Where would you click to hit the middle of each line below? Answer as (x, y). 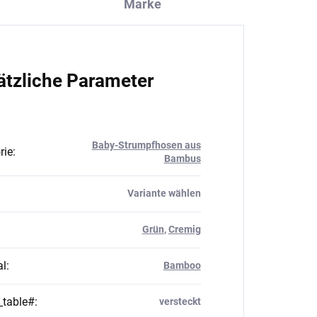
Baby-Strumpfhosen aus (146, 145)
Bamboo (182, 265)
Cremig (184, 229)
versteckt (180, 301)
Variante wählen (164, 193)
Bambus (182, 158)
